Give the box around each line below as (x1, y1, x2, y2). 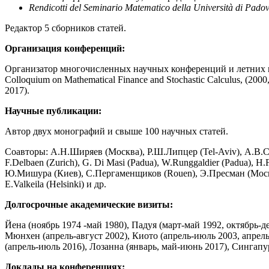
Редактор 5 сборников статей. (5, 23, 126, 34)
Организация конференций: (5, 43, 125, 54)
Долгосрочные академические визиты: (5, 199, 173, 210)
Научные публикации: (5, 106, 101, 116)
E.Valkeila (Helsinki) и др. (5, 179, 106, 190)
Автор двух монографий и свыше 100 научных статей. (5, 126, 228, 137)
